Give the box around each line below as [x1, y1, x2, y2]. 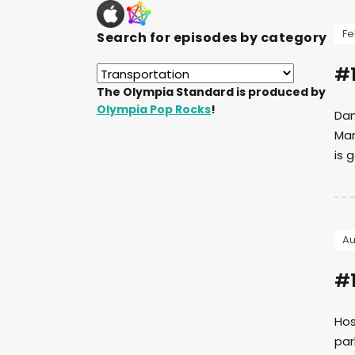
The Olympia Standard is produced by [97, 83, 326, 100]
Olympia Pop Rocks [97, 101, 211, 117]
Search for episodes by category [97, 28, 327, 47]
